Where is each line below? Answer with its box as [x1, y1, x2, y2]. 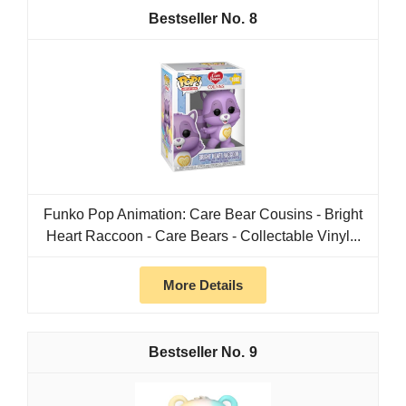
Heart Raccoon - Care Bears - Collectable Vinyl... [45, 228, 361, 245]
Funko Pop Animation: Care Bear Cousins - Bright [43, 207, 362, 223]
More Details [163, 277, 243, 294]
